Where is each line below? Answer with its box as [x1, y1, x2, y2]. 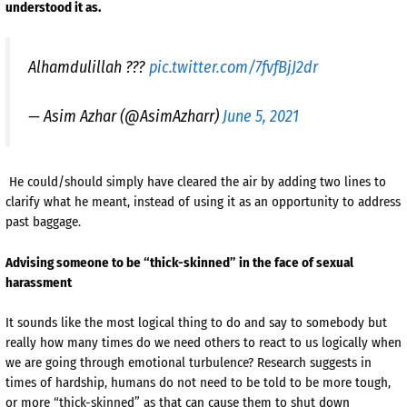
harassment [5, 273, 72, 291]
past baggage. [5, 213, 81, 231]
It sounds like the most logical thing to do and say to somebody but [5, 314, 387, 332]
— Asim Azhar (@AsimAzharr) [28, 106, 223, 127]
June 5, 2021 [223, 106, 299, 127]
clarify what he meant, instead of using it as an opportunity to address [5, 194, 401, 211]
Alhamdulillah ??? [28, 57, 149, 78]
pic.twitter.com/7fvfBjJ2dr [149, 57, 318, 78]
